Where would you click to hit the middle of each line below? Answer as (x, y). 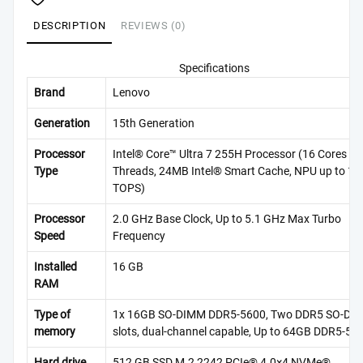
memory (55, 332)
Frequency (139, 237)
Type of (52, 315)
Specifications (214, 69)
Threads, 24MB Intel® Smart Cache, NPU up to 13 (237, 172)
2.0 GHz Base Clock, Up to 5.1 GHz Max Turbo (227, 220)
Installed (56, 267)
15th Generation (154, 124)
